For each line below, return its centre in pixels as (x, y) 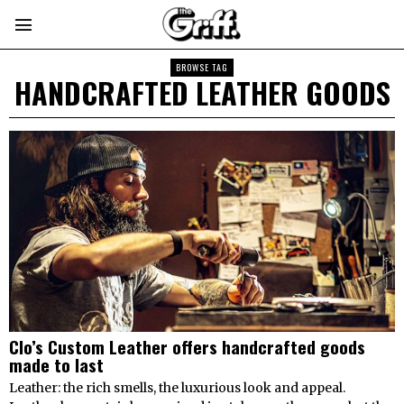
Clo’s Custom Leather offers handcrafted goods (187, 347)
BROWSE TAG (202, 67)
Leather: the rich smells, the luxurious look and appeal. (177, 388)
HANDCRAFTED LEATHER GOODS (202, 92)
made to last (56, 365)
